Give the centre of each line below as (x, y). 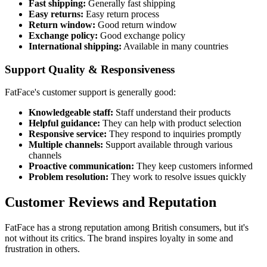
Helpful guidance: (64, 123)
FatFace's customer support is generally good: (90, 92)
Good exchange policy (142, 35)
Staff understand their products (172, 113)
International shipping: (75, 46)
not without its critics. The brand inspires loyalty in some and (119, 238)
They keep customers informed (193, 166)
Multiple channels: (66, 145)
